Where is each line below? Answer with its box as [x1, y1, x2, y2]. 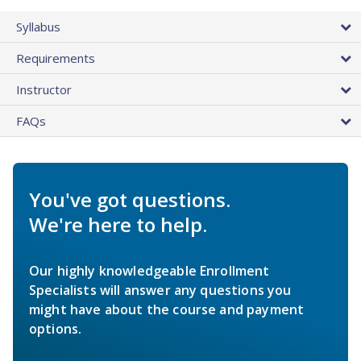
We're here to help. [29, 211, 207, 239]
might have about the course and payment [29, 301, 305, 319]
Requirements [16, 50, 95, 67]
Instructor [16, 81, 72, 98]
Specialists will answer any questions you [29, 281, 292, 300]
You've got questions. [29, 186, 230, 214]
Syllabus [16, 19, 60, 35]
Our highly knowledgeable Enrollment [29, 262, 270, 280]
